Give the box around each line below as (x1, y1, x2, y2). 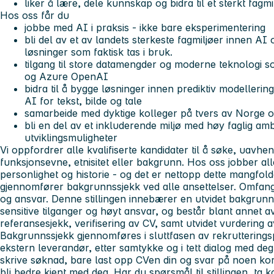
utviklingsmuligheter (24, 131, 117, 144)
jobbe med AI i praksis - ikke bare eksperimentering (24, 21, 265, 34)
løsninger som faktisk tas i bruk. (24, 46, 172, 59)
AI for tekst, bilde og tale (24, 95, 142, 108)
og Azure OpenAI (24, 70, 108, 83)
